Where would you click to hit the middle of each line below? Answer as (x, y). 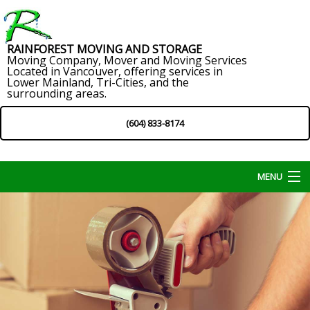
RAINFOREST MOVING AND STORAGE (104, 49)
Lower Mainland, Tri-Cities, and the (98, 82)
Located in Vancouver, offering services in (115, 71)
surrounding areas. (57, 93)
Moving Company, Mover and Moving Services (127, 60)
